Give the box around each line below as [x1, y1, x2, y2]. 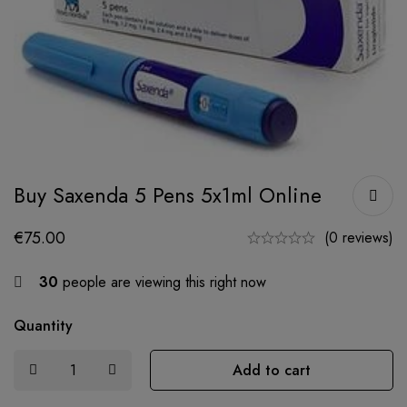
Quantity [14, 314, 73, 336]
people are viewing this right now [58, 271, 266, 293]
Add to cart [233, 359, 311, 381]
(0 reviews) [324, 226, 393, 248]
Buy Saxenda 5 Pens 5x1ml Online [14, 179, 322, 211]
